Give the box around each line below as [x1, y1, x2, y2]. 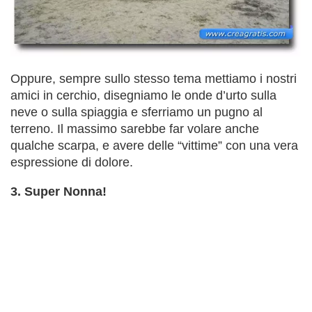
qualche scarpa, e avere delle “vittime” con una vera [10, 138, 298, 153]
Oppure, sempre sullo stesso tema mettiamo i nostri [10, 71, 297, 86]
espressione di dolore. [10, 155, 133, 169]
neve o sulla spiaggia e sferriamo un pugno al [10, 104, 263, 119]
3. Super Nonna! [10, 184, 107, 198]
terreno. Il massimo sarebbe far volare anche [10, 121, 259, 136]
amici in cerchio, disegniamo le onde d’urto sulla [10, 88, 276, 102]
